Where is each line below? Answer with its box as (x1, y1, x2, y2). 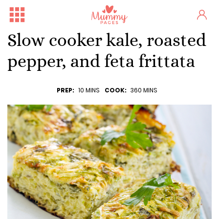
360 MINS (131, 86, 157, 94)
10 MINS (78, 86, 100, 94)
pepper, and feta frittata (7, 51, 195, 71)
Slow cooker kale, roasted (7, 30, 206, 50)
